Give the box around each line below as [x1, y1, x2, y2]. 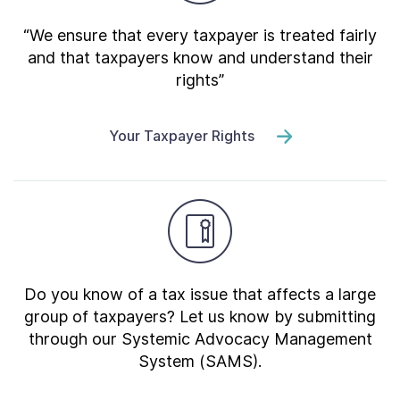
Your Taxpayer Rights [108, 127, 254, 145]
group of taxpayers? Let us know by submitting [24, 307, 376, 326]
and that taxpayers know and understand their [27, 48, 373, 67]
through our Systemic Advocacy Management [28, 329, 372, 348]
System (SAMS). [138, 352, 262, 371]
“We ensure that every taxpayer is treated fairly [23, 26, 377, 45]
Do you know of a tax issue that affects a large [24, 285, 376, 304]
